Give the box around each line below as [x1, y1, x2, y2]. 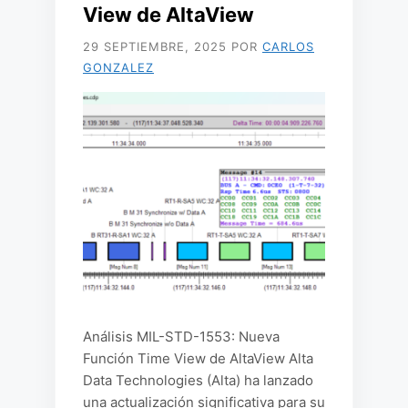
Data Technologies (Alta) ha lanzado [83, 372, 313, 389]
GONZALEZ [83, 60, 154, 75]
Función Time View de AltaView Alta [83, 350, 313, 367]
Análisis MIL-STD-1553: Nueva [83, 328, 280, 345]
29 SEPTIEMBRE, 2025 [83, 39, 227, 54]
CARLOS [262, 39, 314, 54]
